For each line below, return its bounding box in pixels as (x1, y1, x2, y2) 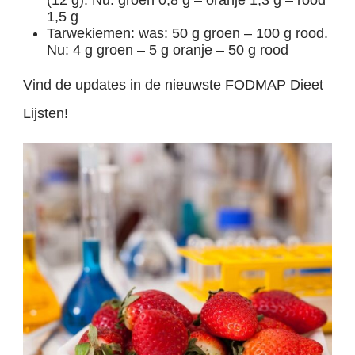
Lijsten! (23, 105, 69, 121)
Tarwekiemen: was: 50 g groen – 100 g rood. (47, 25, 329, 41)
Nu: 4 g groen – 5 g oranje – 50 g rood (47, 41, 289, 58)
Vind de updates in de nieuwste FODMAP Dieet (23, 76, 324, 93)
